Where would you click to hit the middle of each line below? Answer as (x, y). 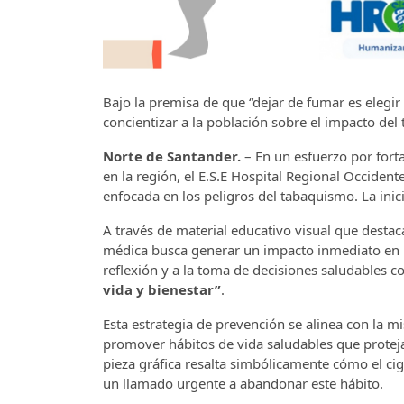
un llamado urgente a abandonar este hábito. (243, 383)
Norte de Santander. (172, 156)
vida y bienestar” (162, 289)
